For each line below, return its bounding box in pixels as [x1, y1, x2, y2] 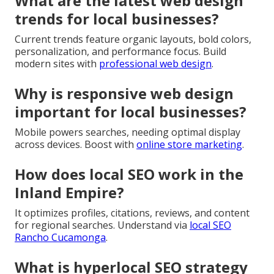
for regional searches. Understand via [15, 218, 190, 232]
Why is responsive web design [15, 83, 234, 103]
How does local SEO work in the [15, 163, 243, 184]
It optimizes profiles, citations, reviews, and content [15, 206, 250, 220]
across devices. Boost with [15, 137, 136, 151]
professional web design [99, 56, 212, 70]
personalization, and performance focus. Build [15, 44, 226, 58]
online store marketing [136, 137, 242, 151]
